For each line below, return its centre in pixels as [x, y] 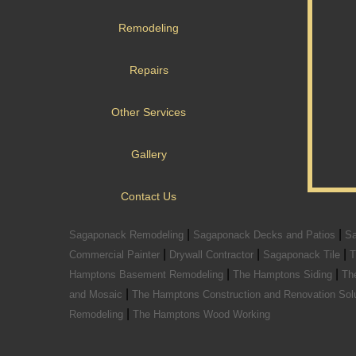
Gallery [149, 154]
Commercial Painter [116, 255]
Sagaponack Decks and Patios [266, 235]
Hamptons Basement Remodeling [148, 275]
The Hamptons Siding [284, 275]
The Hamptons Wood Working [201, 314]
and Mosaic [97, 294]
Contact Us [149, 196]
